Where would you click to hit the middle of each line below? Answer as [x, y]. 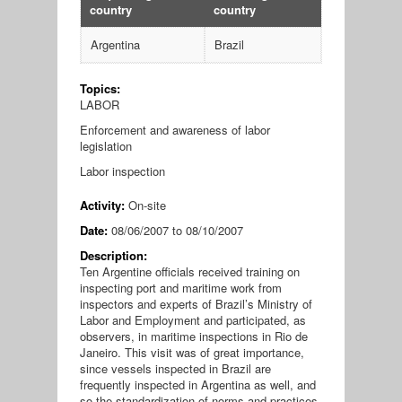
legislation [105, 146]
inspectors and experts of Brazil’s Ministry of [196, 304]
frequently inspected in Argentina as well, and [197, 385]
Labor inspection [122, 171]
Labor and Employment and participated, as [192, 320]
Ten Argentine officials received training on [189, 272]
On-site [147, 205]
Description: [115, 256]
